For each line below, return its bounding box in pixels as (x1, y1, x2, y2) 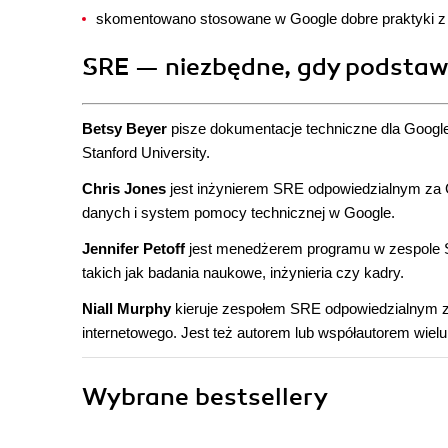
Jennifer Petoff (82, 240, 185, 257)
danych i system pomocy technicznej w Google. (82, 204, 395, 221)
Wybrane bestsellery (82, 382, 328, 412)
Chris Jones (82, 180, 166, 197)
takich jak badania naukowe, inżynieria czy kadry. (82, 264, 404, 281)
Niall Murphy (82, 300, 171, 317)
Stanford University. (82, 144, 210, 161)
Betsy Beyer (82, 120, 167, 137)
